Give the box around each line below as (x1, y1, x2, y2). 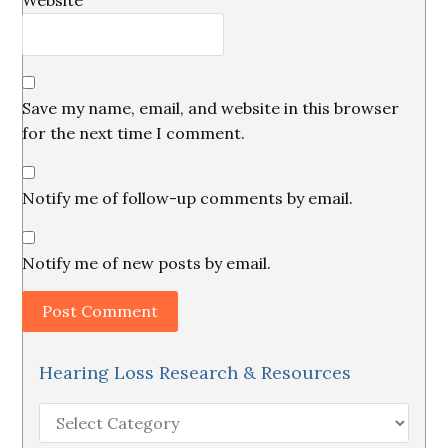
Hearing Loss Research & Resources (39, 361, 352, 384)
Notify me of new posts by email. (22, 253, 272, 273)
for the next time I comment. (22, 123, 246, 143)
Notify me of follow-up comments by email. (22, 188, 354, 208)
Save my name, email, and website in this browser (22, 98, 400, 118)
